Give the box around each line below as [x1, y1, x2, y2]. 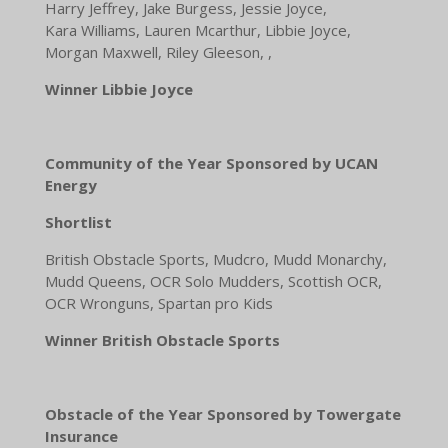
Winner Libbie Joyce [44, 79, 193, 100]
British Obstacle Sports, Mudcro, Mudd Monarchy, [44, 249, 387, 270]
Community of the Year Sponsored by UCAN [44, 153, 378, 174]
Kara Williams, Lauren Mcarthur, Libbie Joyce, [44, 20, 351, 41]
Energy [44, 175, 97, 196]
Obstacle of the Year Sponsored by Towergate [44, 404, 401, 425]
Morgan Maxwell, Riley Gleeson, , [44, 42, 272, 63]
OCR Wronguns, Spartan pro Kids [44, 293, 273, 314]
